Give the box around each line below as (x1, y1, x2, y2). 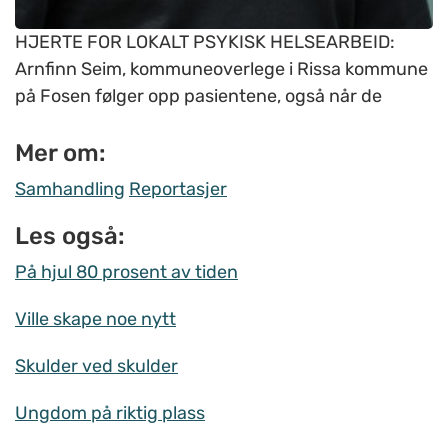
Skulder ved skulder (15, 355, 178, 378)
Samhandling (15, 178, 125, 201)
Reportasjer (129, 178, 227, 201)
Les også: (15, 222, 125, 251)
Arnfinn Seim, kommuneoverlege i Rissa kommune (15, 58, 428, 81)
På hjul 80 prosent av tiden (15, 261, 238, 284)
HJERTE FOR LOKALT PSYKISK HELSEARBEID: (15, 31, 395, 54)
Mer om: (15, 139, 106, 168)
